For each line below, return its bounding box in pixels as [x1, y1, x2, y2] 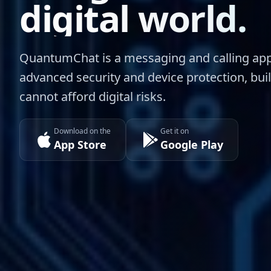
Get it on [160, 125, 189, 136]
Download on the [54, 125, 111, 136]
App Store [54, 137, 106, 152]
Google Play [160, 137, 223, 152]
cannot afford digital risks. [19, 88, 166, 105]
